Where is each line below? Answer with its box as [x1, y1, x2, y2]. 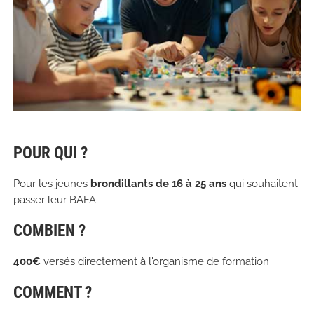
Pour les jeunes [13, 177, 90, 191]
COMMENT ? [13, 283, 92, 303]
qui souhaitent [226, 177, 298, 191]
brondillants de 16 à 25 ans [90, 177, 226, 191]
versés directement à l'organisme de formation [43, 255, 269, 268]
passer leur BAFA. [13, 193, 98, 207]
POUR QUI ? [13, 144, 88, 163]
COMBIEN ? [13, 221, 86, 241]
